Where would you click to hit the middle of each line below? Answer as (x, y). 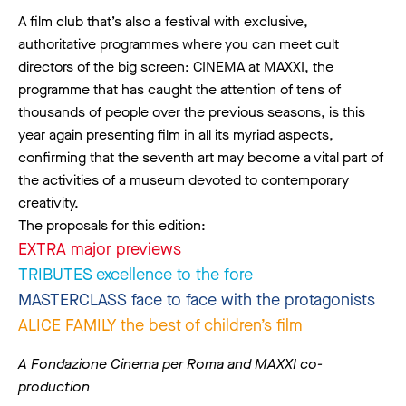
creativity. (48, 202)
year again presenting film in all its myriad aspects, (176, 134)
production (54, 386)
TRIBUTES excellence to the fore (135, 274)
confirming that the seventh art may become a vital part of (201, 157)
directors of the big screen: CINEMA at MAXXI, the (176, 66)
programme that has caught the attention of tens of (179, 89)
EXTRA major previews (100, 249)
